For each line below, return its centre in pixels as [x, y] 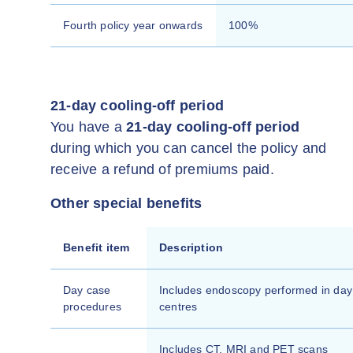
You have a [89, 127]
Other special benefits [126, 203]
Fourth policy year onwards [133, 25]
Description [191, 247]
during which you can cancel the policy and [189, 148]
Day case [87, 290]
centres [178, 307]
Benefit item [97, 247]
